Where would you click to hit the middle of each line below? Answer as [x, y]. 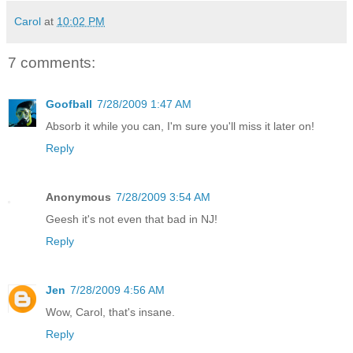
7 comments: [52, 63]
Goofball [69, 104]
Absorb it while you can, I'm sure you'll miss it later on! [180, 126]
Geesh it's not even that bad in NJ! [132, 219]
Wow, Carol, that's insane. [110, 312]
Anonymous [78, 197]
